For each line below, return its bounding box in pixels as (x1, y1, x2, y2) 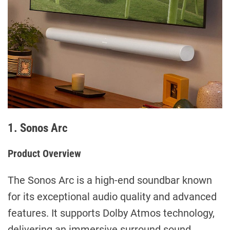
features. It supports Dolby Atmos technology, (8, 206, 215, 219)
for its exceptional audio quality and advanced (8, 190, 217, 203)
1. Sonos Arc (8, 120, 68, 135)
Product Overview (8, 147, 81, 160)
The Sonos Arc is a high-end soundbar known (8, 174, 212, 186)
